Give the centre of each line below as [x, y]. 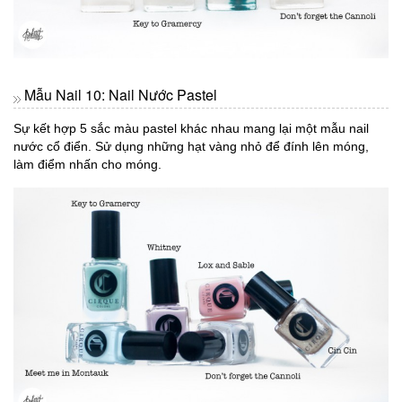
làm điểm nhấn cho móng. [87, 164]
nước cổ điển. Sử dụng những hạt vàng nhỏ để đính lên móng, [191, 146]
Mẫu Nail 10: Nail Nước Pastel [121, 94]
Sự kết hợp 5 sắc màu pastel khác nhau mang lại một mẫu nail [191, 128]
